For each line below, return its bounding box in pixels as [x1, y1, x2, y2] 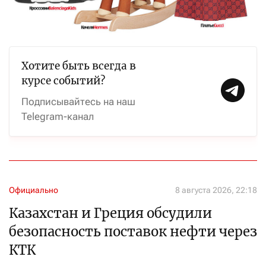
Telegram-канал [21, 110, 94, 122]
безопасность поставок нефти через [9, 223, 257, 240]
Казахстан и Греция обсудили [9, 205, 212, 221]
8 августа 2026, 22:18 [175, 185, 257, 195]
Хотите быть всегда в [21, 59, 136, 72]
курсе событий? [21, 74, 105, 87]
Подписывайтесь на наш [21, 96, 135, 107]
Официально [9, 185, 58, 195]
